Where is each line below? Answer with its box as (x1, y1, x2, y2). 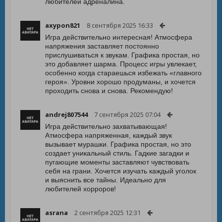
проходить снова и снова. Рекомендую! (45, 87, 173, 95)
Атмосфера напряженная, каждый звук (45, 131, 172, 139)
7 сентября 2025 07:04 (94, 110, 161, 119)
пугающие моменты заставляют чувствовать (45, 158, 189, 166)
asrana (45, 208, 68, 217)
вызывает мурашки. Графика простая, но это (45, 140, 191, 148)
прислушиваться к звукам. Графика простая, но (45, 51, 200, 59)
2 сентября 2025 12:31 (74, 208, 141, 217)
